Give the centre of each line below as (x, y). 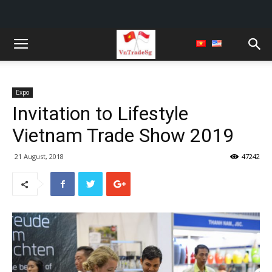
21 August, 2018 (39, 156)
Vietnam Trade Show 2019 (123, 135)
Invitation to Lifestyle (100, 114)
